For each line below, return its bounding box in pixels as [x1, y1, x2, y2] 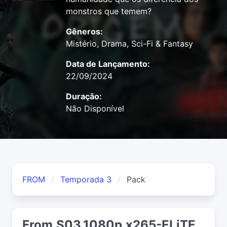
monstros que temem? [66, 6, 152, 17]
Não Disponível [66, 103, 124, 114]
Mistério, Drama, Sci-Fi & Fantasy [66, 39, 193, 49]
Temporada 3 [60, 174, 111, 185]
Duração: [66, 91, 102, 102]
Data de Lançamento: [66, 59, 150, 69]
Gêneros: [66, 26, 103, 37]
